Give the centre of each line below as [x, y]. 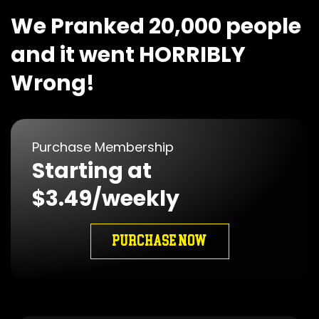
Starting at [92, 171]
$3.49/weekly [106, 199]
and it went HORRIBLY [128, 55]
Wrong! [53, 84]
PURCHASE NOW [159, 241]
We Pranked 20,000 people [156, 27]
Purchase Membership [103, 147]
